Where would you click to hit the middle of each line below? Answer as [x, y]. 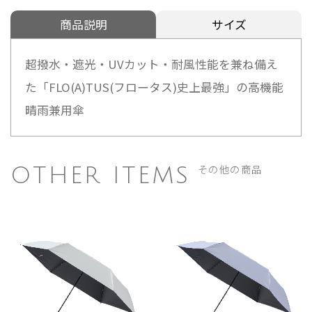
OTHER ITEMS [101, 175]
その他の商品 [230, 169]
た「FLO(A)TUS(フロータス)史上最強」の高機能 [154, 87]
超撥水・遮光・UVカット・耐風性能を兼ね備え [151, 64]
